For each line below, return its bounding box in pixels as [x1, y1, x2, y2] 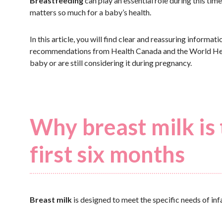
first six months [30, 141, 185, 167]
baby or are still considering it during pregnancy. [30, 58, 192, 67]
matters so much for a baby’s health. [30, 7, 151, 17]
